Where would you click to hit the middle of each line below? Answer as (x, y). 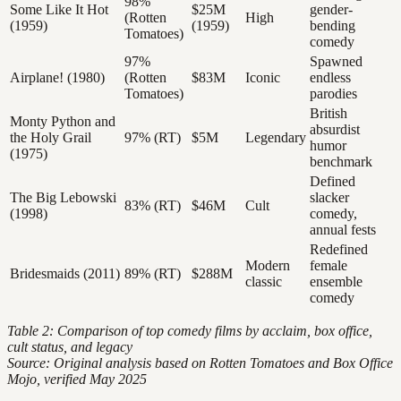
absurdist (335, 129)
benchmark (341, 161)
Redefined (339, 249)
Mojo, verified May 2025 (77, 379)
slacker (329, 197)
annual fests (343, 229)
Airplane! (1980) (57, 77)
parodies (333, 93)
